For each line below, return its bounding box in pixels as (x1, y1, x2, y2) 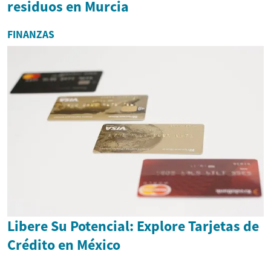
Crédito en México (7, 235, 120, 255)
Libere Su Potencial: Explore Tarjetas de (7, 217, 259, 236)
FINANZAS (7, 27, 54, 41)
